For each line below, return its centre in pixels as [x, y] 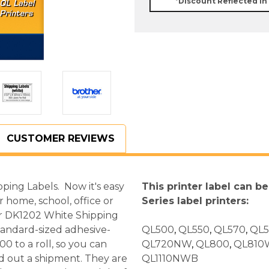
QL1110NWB [170, 258]
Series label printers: [195, 201]
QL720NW [167, 244]
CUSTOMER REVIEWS [61, 138]
